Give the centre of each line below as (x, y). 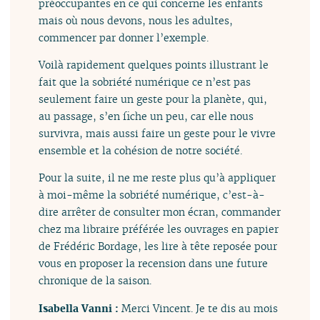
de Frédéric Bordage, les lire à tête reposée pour (158, 246)
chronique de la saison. (95, 281)
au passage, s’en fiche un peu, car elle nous (146, 116)
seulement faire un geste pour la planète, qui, (153, 99)
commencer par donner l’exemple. (124, 37)
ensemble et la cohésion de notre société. (141, 151)
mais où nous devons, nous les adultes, (136, 20)
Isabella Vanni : (80, 308)
